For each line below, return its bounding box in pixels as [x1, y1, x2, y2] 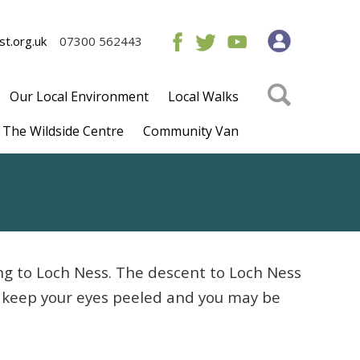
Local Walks [168, 88, 239, 105]
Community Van [143, 122, 239, 140]
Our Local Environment [10, 88, 149, 105]
